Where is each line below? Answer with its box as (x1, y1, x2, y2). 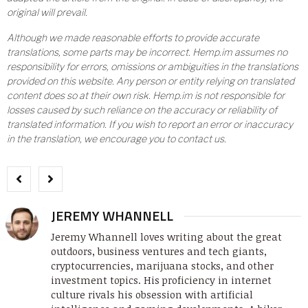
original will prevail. (7, 6, 87, 19)
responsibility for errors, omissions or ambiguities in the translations (7, 60, 298, 73)
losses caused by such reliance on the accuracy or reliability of (7, 104, 277, 116)
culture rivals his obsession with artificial (51, 288, 253, 302)
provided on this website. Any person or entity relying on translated (7, 75, 294, 87)
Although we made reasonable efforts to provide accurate (7, 32, 259, 44)
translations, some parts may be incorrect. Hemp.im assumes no (7, 46, 287, 58)
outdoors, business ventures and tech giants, (51, 245, 267, 258)
